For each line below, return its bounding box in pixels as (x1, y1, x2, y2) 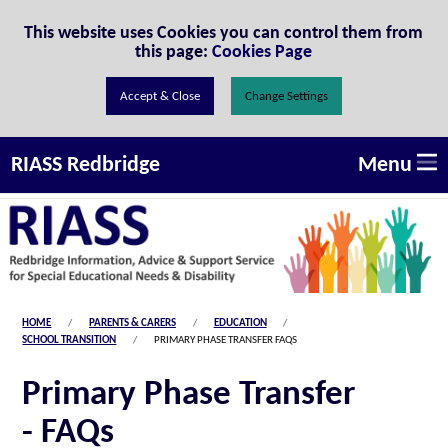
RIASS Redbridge (11, 153, 161, 177)
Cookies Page (212, 39, 313, 63)
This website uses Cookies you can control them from (24, 20, 424, 44)
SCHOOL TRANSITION (22, 335, 117, 347)
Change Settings (245, 89, 329, 103)
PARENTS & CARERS (88, 318, 176, 330)
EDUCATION (213, 318, 267, 330)
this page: (135, 39, 213, 63)
